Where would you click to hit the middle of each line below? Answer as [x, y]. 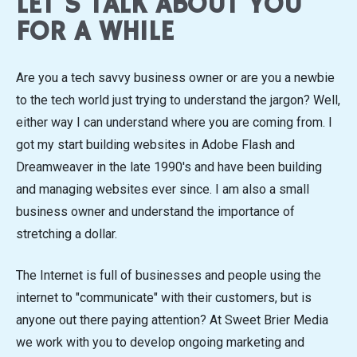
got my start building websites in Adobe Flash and [155, 144]
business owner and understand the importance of [155, 211]
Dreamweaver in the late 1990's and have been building [169, 167]
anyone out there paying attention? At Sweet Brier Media [172, 320]
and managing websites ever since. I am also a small [163, 189]
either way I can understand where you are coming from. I [174, 122]
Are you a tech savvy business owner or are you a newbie [175, 77]
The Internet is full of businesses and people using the [169, 275]
